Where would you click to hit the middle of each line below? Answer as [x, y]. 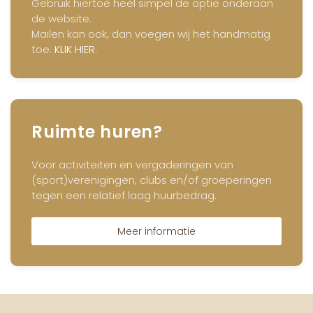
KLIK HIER [75, 49]
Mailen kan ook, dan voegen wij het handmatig [151, 34]
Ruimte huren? [97, 132]
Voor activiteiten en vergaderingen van [132, 165]
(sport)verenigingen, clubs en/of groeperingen [152, 180]
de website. [61, 19]
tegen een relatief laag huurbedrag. [124, 195]
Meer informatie [156, 231]
